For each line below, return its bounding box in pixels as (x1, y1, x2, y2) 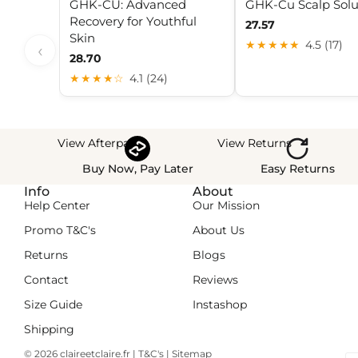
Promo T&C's (24, 222, 96, 237)
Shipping (24, 321, 74, 336)
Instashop (192, 296, 247, 312)
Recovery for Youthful (70, 13, 197, 29)
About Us (192, 222, 245, 237)
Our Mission (192, 197, 260, 213)
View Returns (217, 136, 292, 151)
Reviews (192, 272, 238, 287)
